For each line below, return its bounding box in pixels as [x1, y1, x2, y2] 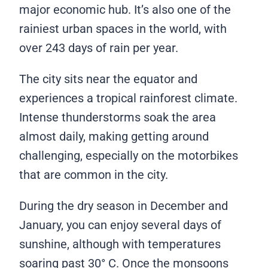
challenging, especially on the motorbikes [19, 148, 238, 163]
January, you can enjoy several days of [19, 218, 221, 233]
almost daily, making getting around [19, 129, 209, 144]
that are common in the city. [19, 167, 171, 182]
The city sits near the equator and [19, 72, 197, 87]
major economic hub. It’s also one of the [19, 2, 231, 17]
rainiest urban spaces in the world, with [19, 22, 227, 36]
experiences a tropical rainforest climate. [19, 91, 237, 106]
